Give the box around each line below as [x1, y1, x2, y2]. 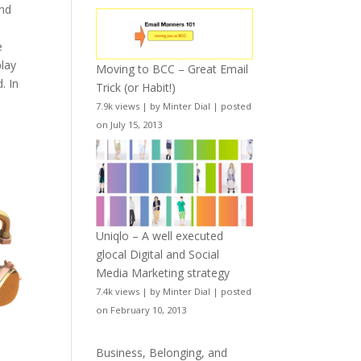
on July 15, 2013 [96, 118, 163, 131]
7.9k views [96, 99, 140, 112]
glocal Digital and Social [96, 246, 220, 262]
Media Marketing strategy [96, 264, 230, 280]
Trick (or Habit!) [96, 79, 176, 95]
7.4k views [96, 284, 140, 297]
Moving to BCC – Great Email [96, 60, 249, 77]
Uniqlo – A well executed [96, 227, 224, 243]
